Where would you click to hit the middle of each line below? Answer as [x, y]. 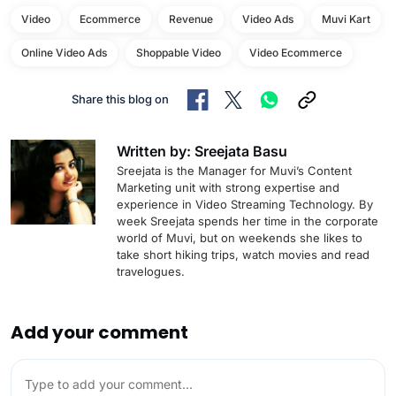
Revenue [191, 19]
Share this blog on [120, 99]
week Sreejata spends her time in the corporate [247, 221]
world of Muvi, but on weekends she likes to [240, 237]
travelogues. [151, 271]
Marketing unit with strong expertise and [228, 187]
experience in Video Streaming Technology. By [245, 204]
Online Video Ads [64, 52]
